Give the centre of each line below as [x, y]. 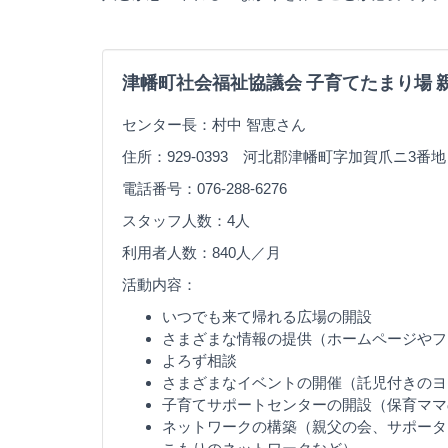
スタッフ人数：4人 [186, 220]
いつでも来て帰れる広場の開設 [267, 316]
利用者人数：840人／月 [201, 252]
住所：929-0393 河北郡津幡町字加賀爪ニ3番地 [284, 156]
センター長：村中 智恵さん [214, 124]
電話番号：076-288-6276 [204, 188]
